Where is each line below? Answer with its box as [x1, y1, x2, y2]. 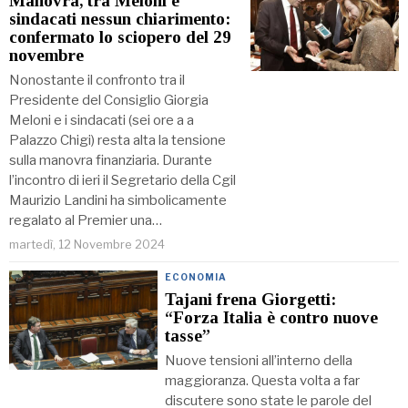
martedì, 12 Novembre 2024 [9, 237, 165, 252]
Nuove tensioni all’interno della [165, 352, 353, 370]
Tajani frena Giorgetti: [165, 290, 337, 310]
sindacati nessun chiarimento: [9, 9, 230, 29]
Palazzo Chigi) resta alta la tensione [9, 132, 226, 149]
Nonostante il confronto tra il [9, 72, 185, 89]
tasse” [165, 326, 211, 346]
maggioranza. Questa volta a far [165, 372, 361, 390]
